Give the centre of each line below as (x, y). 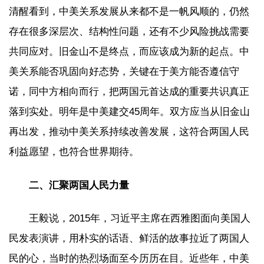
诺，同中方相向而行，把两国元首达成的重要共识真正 (129, 92)
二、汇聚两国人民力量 (79, 185)
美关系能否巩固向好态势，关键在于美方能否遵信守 (124, 72)
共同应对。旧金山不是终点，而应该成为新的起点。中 (129, 52)
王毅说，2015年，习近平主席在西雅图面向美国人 (140, 218)
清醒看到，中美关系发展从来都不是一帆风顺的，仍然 (129, 11)
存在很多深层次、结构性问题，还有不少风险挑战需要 (129, 32)
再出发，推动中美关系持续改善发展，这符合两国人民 (129, 132)
